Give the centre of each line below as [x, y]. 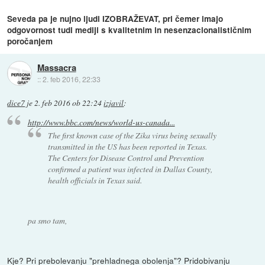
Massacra [56, 68]
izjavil [114, 103]
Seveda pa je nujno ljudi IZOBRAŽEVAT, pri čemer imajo [115, 18]
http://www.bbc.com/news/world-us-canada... [101, 122]
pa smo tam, [47, 221]
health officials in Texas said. [95, 180]
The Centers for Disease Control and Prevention [126, 158]
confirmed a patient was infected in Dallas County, [130, 169]
